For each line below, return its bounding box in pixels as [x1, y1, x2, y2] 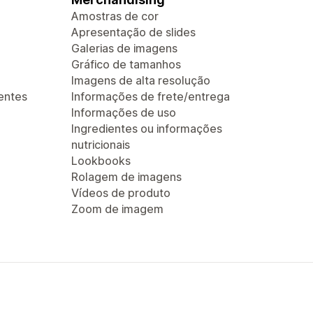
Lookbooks [71, 154, 131, 168]
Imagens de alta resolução [71, 73, 210, 87]
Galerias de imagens [71, 41, 177, 55]
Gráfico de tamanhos [71, 57, 181, 71]
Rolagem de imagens [71, 170, 182, 184]
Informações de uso [71, 105, 176, 119]
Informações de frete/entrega [71, 89, 230, 103]
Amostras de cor [71, 9, 159, 23]
